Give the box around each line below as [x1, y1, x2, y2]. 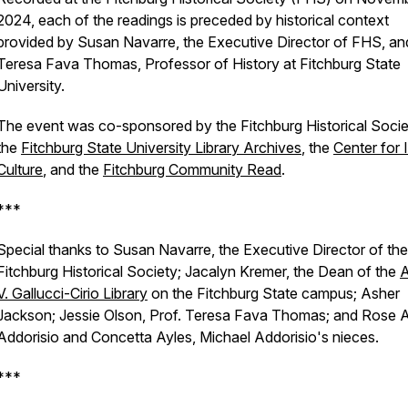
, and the [43, 160, 103, 178]
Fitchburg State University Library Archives [21, 138, 301, 157]
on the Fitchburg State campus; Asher [148, 284, 400, 302]
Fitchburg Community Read [103, 160, 281, 178]
